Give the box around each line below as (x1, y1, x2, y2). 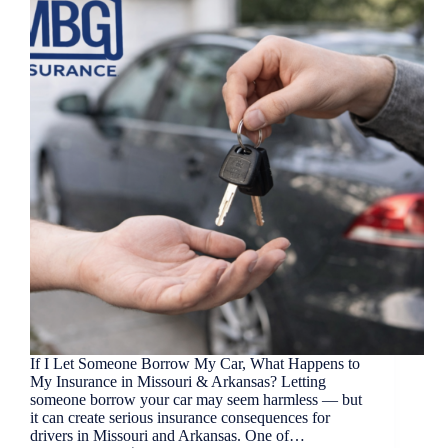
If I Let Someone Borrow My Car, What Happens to (30, 355, 360, 373)
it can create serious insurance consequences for (30, 409, 330, 427)
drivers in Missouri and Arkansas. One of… (30, 427, 305, 445)
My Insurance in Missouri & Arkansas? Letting (30, 373, 326, 391)
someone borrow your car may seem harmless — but (30, 391, 362, 409)
